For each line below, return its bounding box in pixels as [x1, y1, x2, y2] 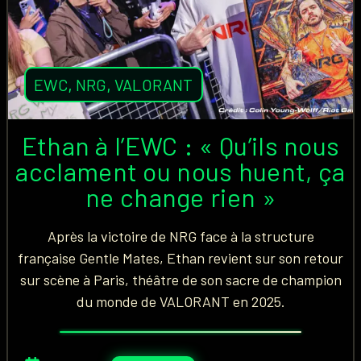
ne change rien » [85, 181, 276, 212]
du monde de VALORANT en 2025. [76, 293, 285, 310]
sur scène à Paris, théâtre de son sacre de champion [19, 271, 342, 288]
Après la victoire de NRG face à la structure [47, 227, 314, 245]
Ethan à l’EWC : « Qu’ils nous [21, 130, 340, 160]
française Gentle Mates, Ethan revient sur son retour [18, 249, 343, 267]
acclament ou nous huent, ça [15, 156, 346, 186]
